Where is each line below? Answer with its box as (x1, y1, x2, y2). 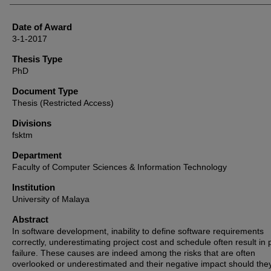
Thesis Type (12, 54, 62, 64)
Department (12, 150, 62, 160)
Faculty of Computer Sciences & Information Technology (12, 162, 227, 172)
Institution (12, 182, 55, 192)
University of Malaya (12, 194, 90, 204)
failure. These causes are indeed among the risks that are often (12, 248, 255, 258)
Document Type (12, 86, 78, 96)
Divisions (12, 118, 51, 128)
